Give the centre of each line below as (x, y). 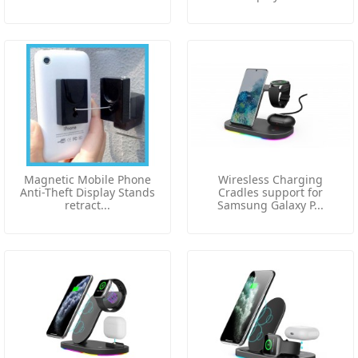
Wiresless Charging (270, 180)
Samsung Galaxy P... (270, 205)
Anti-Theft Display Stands (88, 193)
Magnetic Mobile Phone (88, 180)
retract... (88, 205)
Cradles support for (270, 193)
